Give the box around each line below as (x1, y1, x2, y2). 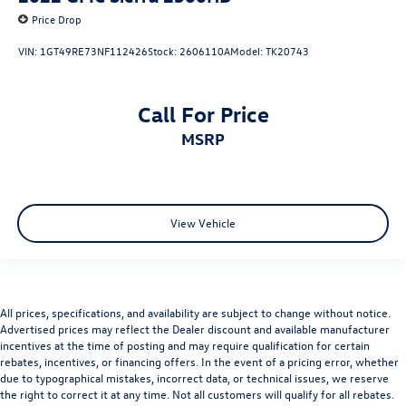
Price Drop (32, 12, 82, 27)
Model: (230, 43, 266, 58)
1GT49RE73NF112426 (40, 43, 148, 58)
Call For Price (137, 99, 269, 127)
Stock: (148, 43, 179, 58)
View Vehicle (170, 214, 236, 230)
